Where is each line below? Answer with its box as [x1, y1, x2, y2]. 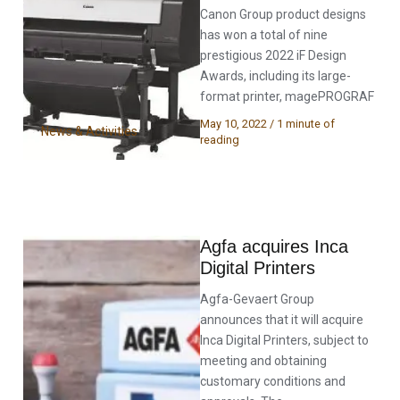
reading [200, 133, 239, 146]
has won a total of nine [200, 28, 328, 42]
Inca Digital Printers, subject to [200, 332, 369, 347]
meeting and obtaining [200, 353, 327, 368]
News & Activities [41, 123, 138, 138]
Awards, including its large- [200, 69, 351, 83]
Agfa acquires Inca [200, 236, 348, 256]
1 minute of [277, 117, 335, 130]
